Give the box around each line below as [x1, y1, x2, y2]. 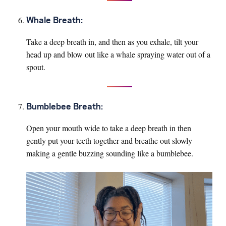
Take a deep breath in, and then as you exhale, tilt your [26, 36, 198, 47]
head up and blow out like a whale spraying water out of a [26, 49, 210, 60]
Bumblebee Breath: [26, 103, 103, 111]
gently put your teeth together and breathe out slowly [26, 135, 192, 146]
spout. [26, 62, 45, 73]
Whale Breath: [26, 17, 83, 25]
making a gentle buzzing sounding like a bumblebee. [26, 148, 193, 159]
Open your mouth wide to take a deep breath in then [26, 123, 191, 134]
